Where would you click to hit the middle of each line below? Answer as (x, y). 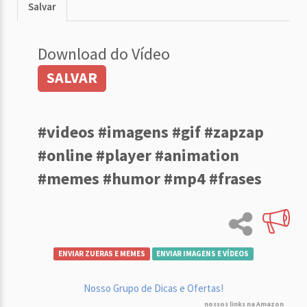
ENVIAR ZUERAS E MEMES (101, 253)
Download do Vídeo (104, 53)
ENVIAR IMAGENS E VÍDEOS (203, 253)
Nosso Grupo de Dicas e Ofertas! (153, 288)
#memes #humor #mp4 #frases (150, 178)
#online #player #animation (138, 155)
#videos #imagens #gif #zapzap (151, 132)
